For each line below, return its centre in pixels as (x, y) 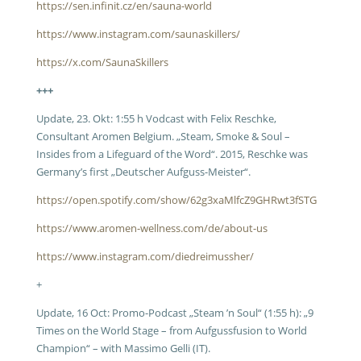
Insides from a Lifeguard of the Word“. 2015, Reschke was (172, 154)
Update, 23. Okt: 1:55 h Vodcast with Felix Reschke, (156, 118)
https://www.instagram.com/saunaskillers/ (138, 34)
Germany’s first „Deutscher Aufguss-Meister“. (143, 172)
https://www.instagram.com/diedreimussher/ (145, 256)
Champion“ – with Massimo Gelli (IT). (123, 348)
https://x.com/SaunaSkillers (102, 62)
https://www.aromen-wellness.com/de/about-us (151, 228)
